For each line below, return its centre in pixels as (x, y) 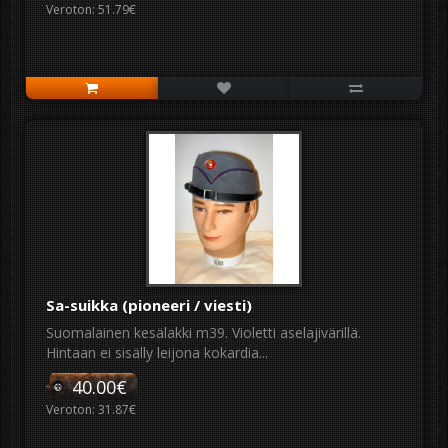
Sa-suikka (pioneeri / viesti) (149, 305)
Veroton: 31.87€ (91, 409)
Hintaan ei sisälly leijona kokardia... (157, 352)
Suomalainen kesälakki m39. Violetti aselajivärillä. (203, 332)
